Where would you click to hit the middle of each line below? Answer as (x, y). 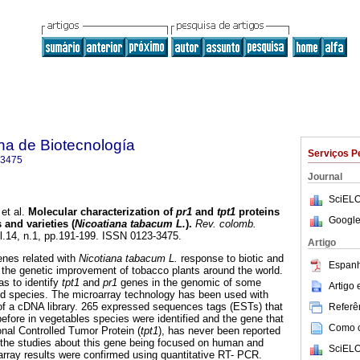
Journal (325, 177)
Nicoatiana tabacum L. (130, 224)
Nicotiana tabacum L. (128, 259)
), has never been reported (219, 331)
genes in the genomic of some (189, 283)
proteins (258, 212)
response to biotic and (231, 259)
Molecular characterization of (100, 212)
